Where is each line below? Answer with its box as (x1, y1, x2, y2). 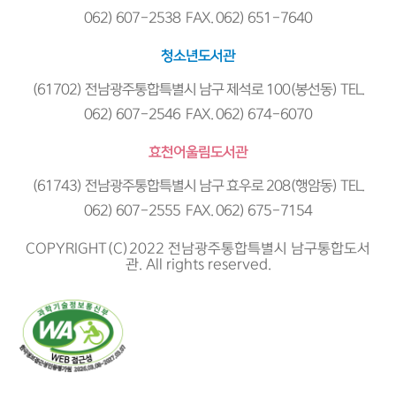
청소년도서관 (161, 49, 235, 64)
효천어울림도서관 (148, 145, 247, 160)
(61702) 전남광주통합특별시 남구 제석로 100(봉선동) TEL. (32, 82, 364, 97)
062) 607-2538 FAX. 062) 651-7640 (84, 11, 312, 26)
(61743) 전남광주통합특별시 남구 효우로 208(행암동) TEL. (32, 179, 364, 194)
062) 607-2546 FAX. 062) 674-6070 (84, 107, 312, 122)
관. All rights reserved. (125, 257, 271, 272)
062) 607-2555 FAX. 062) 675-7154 (84, 203, 312, 218)
